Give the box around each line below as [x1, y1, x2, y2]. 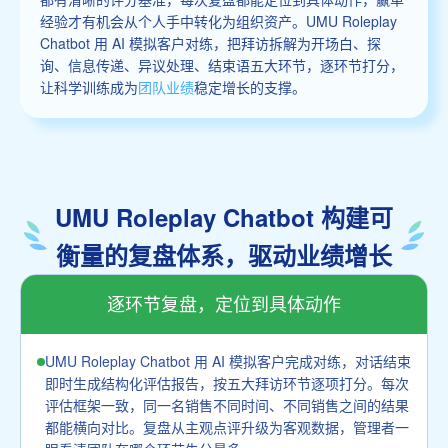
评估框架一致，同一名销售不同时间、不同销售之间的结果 [45, 394, 409, 415]
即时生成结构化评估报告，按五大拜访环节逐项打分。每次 [45, 372, 409, 393]
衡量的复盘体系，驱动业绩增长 [56, 237, 392, 272]
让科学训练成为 [40, 76, 138, 97]
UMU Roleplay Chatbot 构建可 [55, 199, 393, 234]
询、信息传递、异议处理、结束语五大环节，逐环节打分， [40, 54, 404, 75]
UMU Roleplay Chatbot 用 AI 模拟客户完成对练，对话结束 [45, 350, 411, 371]
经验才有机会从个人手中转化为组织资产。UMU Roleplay [40, 10, 397, 31]
